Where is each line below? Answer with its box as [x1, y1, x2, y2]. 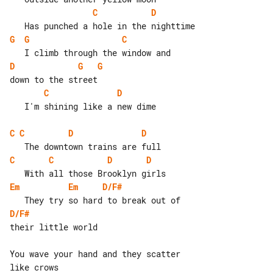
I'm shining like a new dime [10, 100, 24, 112]
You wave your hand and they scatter [10, 247, 185, 260]
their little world [10, 221, 97, 233]
